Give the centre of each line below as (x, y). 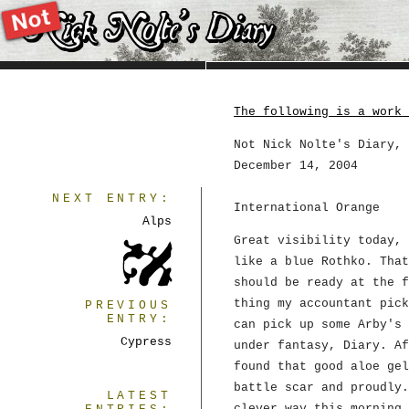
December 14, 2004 (296, 166)
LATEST (139, 396)
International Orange (307, 208)
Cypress (146, 342)
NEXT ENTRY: (112, 199)
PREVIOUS (128, 305)
